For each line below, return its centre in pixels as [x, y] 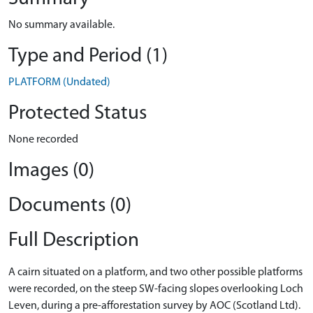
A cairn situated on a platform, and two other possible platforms [155, 272]
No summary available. [61, 25]
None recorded [43, 140]
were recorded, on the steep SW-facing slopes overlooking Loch [156, 289]
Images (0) [51, 171]
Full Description [74, 241]
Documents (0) [70, 206]
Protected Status [78, 114]
